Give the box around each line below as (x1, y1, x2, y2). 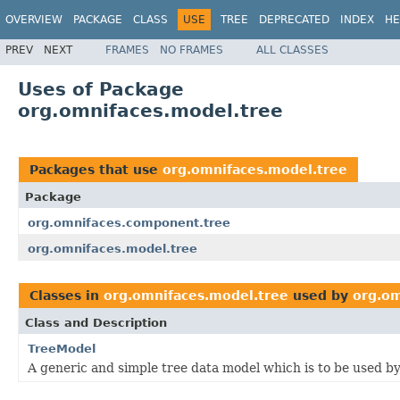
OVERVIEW (5, 13, 62, 26)
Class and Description (25, 315, 167, 329)
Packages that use (29, 162, 162, 177)
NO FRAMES (160, 43, 223, 56)
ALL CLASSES (256, 43, 329, 56)
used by (288, 287, 353, 303)
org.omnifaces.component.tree (28, 215, 230, 229)
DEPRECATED (259, 13, 329, 26)
